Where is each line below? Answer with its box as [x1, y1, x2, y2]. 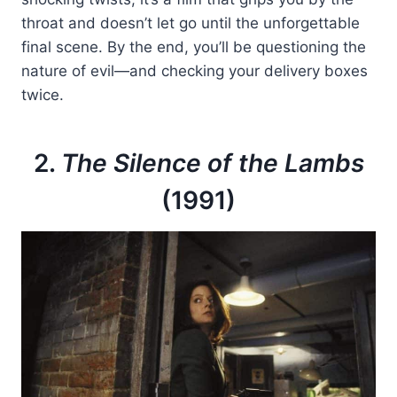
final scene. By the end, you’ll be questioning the [21, 37, 366, 56]
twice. [21, 85, 64, 104]
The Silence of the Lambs [60, 147, 364, 178]
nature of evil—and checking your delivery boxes [21, 61, 368, 80]
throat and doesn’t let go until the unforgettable [21, 13, 360, 32]
